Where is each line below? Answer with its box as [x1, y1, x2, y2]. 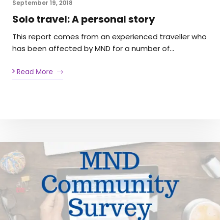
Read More [15, 67, 53, 77]
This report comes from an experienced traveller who [12, 31, 207, 42]
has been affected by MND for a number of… [12, 43, 174, 54]
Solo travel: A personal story [12, 12, 155, 26]
